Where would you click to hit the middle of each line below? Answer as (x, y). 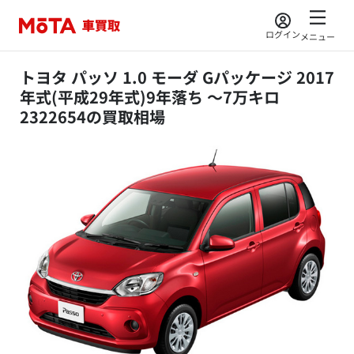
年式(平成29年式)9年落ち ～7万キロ (150, 97)
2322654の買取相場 (92, 117)
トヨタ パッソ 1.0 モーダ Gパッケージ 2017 (177, 77)
